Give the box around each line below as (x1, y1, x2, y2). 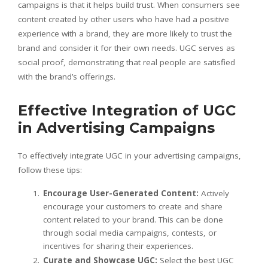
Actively (199, 188, 229, 199)
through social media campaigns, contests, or (43, 227, 217, 239)
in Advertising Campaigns (18, 119, 215, 137)
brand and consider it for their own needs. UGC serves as (18, 42, 235, 54)
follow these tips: (18, 165, 82, 176)
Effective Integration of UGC (18, 102, 236, 120)
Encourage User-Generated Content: (43, 188, 199, 199)
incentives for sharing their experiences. (43, 240, 193, 252)
